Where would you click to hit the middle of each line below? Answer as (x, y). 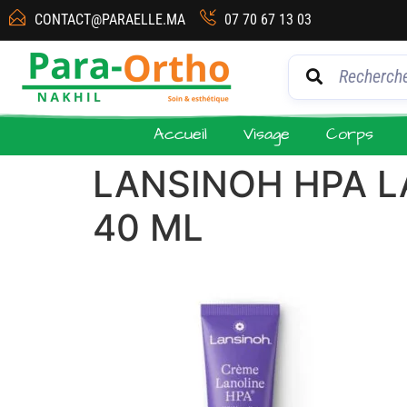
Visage (267, 134)
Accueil (181, 134)
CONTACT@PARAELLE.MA (109, 20)
